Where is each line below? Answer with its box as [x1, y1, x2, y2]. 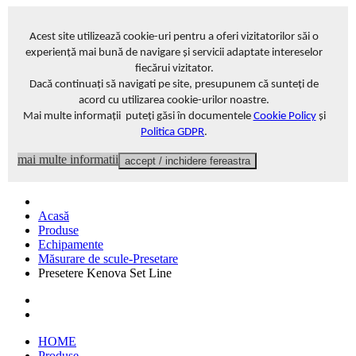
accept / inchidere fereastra [125, 155, 250, 167]
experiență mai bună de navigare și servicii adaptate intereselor [25, 47, 323, 59]
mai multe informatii [17, 153, 118, 166]
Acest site [29, 31, 77, 43]
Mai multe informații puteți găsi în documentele [22, 110, 253, 122]
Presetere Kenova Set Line [38, 266, 172, 280]
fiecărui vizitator [134, 63, 211, 75]
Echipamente [38, 238, 103, 251]
